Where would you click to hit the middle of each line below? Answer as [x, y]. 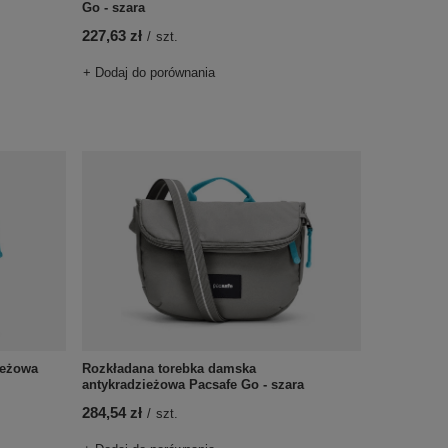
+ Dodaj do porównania [148, 72]
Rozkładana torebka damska [168, 368]
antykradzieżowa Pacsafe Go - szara [192, 384]
